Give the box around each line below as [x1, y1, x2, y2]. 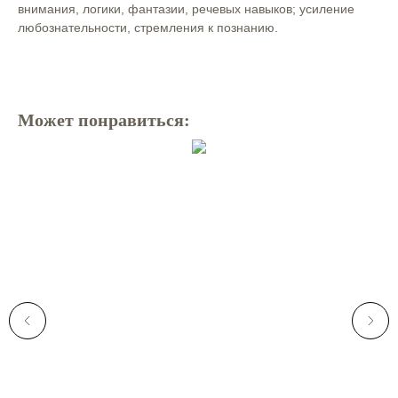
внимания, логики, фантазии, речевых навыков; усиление [18, 2, 354, 17]
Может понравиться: [18, 110, 190, 131]
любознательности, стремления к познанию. [18, 20, 278, 36]
